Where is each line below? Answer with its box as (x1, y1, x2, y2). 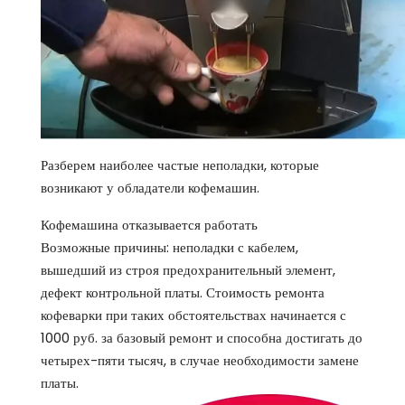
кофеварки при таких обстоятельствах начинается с (41, 306, 346, 325)
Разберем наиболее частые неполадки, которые (41, 155, 319, 175)
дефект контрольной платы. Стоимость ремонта (41, 283, 325, 303)
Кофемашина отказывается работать (41, 215, 258, 235)
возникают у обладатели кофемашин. (41, 178, 259, 198)
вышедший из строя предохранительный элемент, (41, 260, 335, 280)
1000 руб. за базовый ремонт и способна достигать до (41, 328, 363, 348)
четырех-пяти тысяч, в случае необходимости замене (41, 351, 359, 371)
